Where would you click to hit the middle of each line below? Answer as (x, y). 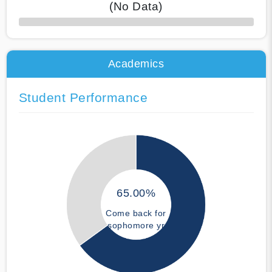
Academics (136, 63)
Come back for (136, 213)
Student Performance (83, 97)
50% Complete (41, 25)
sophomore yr (136, 226)
